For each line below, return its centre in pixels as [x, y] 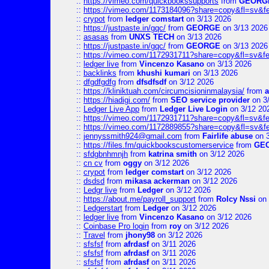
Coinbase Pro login [116, 226]
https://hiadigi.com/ [117, 100]
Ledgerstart [103, 208]
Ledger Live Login [194, 109]
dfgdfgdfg [100, 82]
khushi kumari [164, 73]
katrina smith [173, 154]
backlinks [100, 73]
